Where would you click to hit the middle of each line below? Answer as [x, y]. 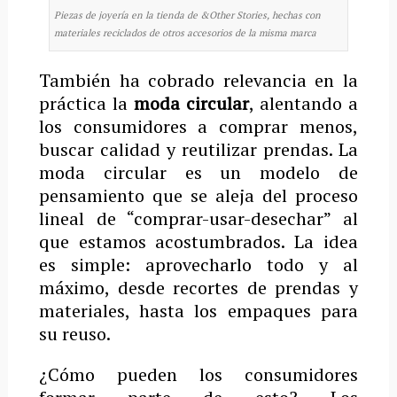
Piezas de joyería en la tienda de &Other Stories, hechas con [187, 16]
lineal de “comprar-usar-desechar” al [198, 219]
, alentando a [304, 104]
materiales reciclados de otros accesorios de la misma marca [185, 33]
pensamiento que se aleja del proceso [198, 196]
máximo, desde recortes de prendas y [198, 288]
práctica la [86, 104]
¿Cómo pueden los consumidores [198, 375]
